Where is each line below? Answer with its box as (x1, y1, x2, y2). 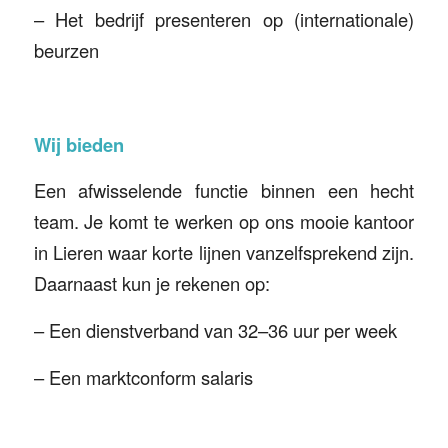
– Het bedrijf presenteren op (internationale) (33, 6, 415, 33)
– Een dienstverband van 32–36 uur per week (33, 316, 397, 343)
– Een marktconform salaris (33, 363, 253, 390)
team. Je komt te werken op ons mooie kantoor (33, 208, 415, 235)
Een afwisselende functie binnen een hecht (33, 177, 415, 204)
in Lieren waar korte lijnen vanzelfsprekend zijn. (33, 239, 415, 266)
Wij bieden (33, 130, 124, 158)
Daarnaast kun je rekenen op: (33, 270, 270, 297)
